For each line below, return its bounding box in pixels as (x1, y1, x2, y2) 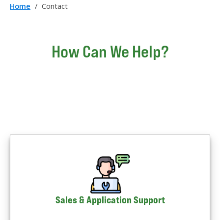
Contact (40, 1, 68, 11)
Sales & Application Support (55, 193, 165, 206)
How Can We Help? (51, 41, 169, 61)
